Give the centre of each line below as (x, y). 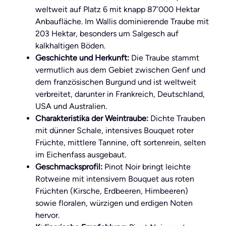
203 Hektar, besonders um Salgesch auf (107, 34)
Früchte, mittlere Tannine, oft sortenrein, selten (121, 143)
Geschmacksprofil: (69, 167)
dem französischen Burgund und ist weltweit (116, 82)
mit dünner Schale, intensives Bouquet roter (115, 131)
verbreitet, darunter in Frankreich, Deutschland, (120, 94)
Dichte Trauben (177, 119)
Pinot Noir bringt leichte (147, 167)
